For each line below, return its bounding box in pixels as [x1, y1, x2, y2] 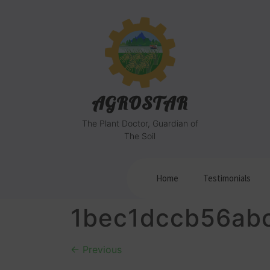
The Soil [124, 131, 155, 141]
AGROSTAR [92, 92, 188, 115]
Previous [80, 243, 122, 256]
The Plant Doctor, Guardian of [81, 118, 198, 128]
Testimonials [202, 172, 251, 184]
